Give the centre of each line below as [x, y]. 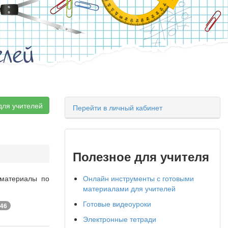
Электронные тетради [120, 219]
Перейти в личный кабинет [118, 107]
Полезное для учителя [141, 156]
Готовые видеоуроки [117, 204]
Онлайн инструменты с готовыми [138, 178]
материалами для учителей [129, 188]
